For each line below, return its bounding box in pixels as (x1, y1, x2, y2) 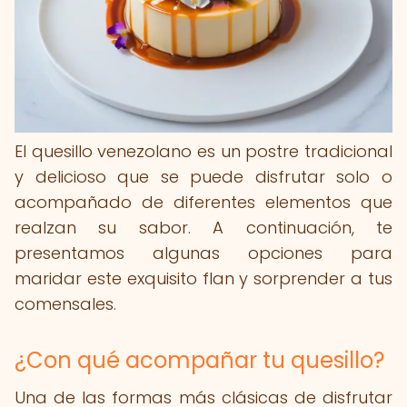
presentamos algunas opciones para (15, 242, 392, 264)
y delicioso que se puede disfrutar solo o (15, 165, 392, 188)
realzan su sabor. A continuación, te (15, 216, 392, 239)
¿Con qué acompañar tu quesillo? (15, 345, 384, 375)
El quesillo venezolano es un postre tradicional (15, 140, 392, 163)
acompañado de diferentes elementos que (15, 191, 392, 213)
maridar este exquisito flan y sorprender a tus (15, 267, 392, 290)
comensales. (15, 293, 116, 315)
